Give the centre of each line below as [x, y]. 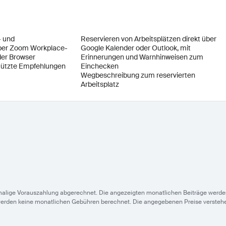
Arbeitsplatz [100, 84]
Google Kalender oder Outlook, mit [136, 48]
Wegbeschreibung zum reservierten [138, 75]
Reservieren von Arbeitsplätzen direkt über [149, 39]
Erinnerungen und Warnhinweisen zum [142, 57]
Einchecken [100, 66]
